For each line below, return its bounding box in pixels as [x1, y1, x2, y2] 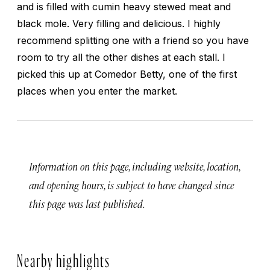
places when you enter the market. [17, 84, 177, 97]
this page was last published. [29, 196, 145, 210]
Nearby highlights [17, 253, 110, 263]
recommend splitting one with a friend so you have [17, 34, 249, 46]
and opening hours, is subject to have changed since [29, 178, 234, 192]
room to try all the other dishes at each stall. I [17, 51, 225, 63]
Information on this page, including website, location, [29, 159, 240, 173]
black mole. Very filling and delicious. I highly [17, 17, 221, 30]
